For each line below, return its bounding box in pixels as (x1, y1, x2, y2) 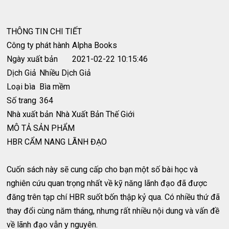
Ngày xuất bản (7, 54, 58, 64)
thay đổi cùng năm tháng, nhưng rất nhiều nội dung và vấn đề (7, 205, 220, 216)
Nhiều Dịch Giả (39, 67, 91, 78)
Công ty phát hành (7, 40, 70, 50)
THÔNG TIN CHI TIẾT (7, 26, 82, 36)
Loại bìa (7, 81, 36, 91)
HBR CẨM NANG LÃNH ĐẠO (7, 136, 107, 147)
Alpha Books (72, 40, 118, 50)
